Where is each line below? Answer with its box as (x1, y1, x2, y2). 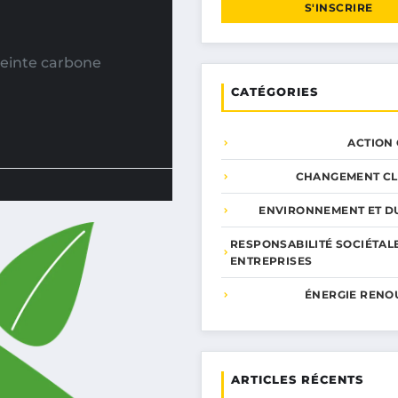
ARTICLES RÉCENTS (231, 372, 363, 386)
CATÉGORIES (231, 84, 318, 99)
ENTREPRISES (230, 254, 313, 267)
